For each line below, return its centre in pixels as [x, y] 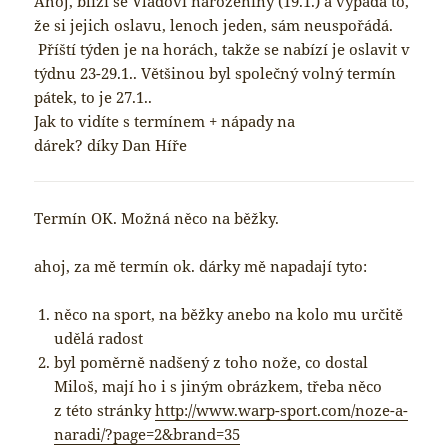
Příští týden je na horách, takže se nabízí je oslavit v [222, 49]
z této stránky [105, 410]
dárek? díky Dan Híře [111, 145]
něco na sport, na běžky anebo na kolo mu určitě [229, 314]
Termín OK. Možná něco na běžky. [157, 218]
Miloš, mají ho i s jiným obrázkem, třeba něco [218, 386]
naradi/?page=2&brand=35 [147, 434]
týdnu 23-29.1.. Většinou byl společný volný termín [215, 73]
